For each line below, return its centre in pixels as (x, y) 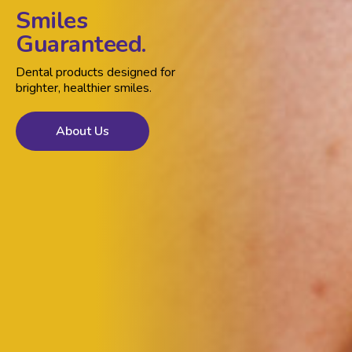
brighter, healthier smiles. (84, 88)
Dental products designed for (95, 72)
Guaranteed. (81, 44)
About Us (82, 131)
